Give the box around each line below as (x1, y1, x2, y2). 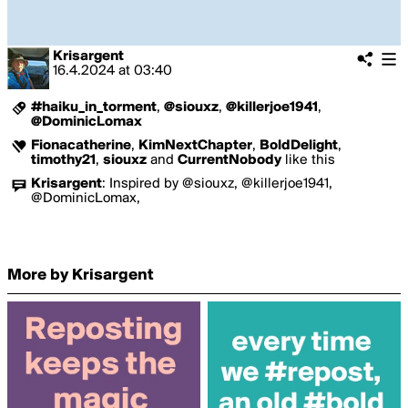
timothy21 (31, 153, 96, 168)
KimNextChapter (138, 138, 252, 153)
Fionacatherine (31, 138, 131, 153)
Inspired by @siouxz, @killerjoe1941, (109, 177, 332, 191)
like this (281, 153, 335, 168)
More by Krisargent (7, 267, 154, 284)
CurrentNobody (178, 153, 281, 168)
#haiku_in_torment (31, 100, 157, 115)
